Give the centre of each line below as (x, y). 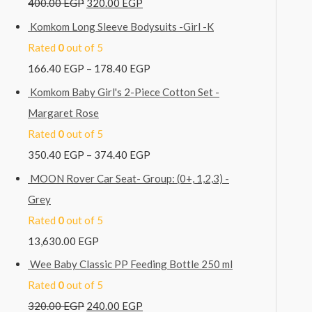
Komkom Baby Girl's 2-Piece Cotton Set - (125, 92)
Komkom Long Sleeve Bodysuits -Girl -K (122, 27)
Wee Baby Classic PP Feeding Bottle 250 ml (131, 264)
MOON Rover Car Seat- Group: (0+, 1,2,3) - (130, 178)
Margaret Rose (63, 112)
